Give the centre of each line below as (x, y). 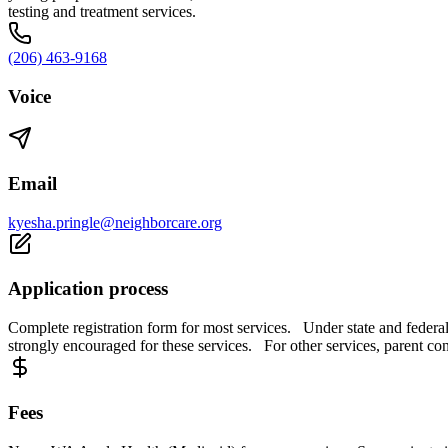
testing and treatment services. (102, 11)
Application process (88, 289)
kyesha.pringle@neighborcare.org (115, 222)
